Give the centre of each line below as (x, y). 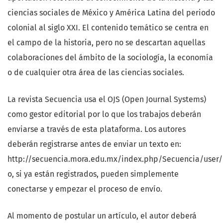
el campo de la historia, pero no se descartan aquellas (106, 43)
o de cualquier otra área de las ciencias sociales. (96, 73)
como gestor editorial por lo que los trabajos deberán (104, 114)
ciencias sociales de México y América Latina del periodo (111, 13)
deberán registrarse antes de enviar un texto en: (94, 144)
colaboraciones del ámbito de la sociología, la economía (110, 58)
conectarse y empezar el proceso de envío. (85, 189)
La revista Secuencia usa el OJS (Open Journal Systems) (107, 100)
